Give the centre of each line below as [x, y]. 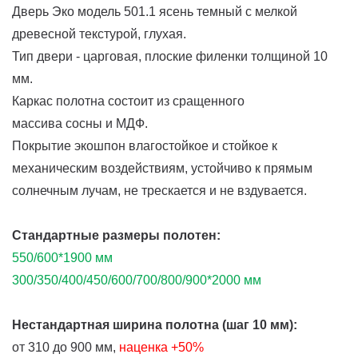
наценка [145, 347]
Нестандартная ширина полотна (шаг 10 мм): [155, 324]
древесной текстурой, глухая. [99, 34]
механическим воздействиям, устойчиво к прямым [162, 168]
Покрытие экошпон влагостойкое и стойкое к [145, 145]
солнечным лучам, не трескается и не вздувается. [159, 190]
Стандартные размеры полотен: [116, 235]
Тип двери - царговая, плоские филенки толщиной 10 [170, 56]
